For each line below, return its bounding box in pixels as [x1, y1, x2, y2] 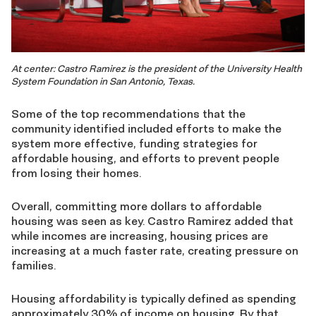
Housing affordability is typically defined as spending [11, 291, 296, 305]
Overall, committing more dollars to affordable [11, 198, 262, 213]
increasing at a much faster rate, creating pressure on [11, 243, 298, 257]
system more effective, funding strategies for [11, 135, 257, 150]
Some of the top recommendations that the [11, 106, 245, 121]
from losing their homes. [11, 165, 141, 180]
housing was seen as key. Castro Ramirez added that [11, 213, 293, 228]
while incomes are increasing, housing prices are [11, 228, 268, 243]
